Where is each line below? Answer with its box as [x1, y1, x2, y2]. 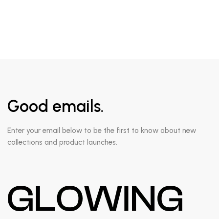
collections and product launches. [7, 138, 117, 147]
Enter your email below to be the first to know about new [7, 126, 196, 135]
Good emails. [7, 96, 104, 116]
